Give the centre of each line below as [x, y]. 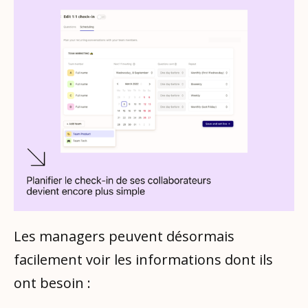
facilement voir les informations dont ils [143, 259]
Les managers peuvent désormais [124, 236]
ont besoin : [52, 283]
